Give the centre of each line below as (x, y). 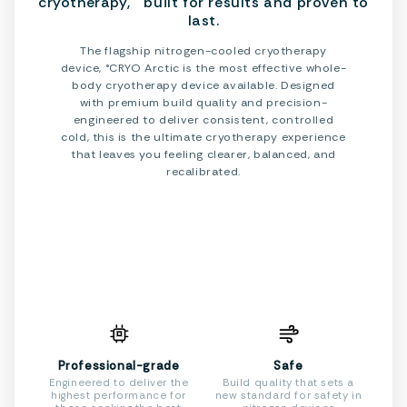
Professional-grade (119, 366)
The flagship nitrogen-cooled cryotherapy (203, 51)
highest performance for (119, 396)
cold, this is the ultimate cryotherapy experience (203, 137)
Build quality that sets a (288, 383)
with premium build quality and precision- (203, 103)
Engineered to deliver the (119, 383)
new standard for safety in (288, 396)
